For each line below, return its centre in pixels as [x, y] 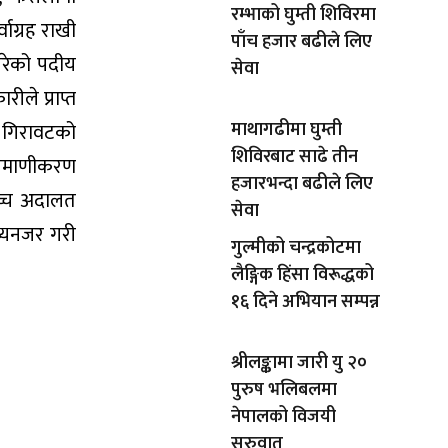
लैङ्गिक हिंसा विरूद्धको [302, 275]
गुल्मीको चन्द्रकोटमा [296, 248]
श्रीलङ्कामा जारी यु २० [299, 363]
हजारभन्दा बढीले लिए [302, 184]
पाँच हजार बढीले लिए [301, 42]
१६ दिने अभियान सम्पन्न [305, 302]
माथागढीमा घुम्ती [286, 130]
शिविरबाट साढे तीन [294, 157]
